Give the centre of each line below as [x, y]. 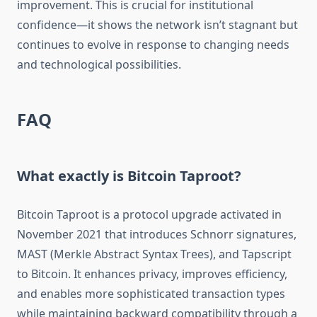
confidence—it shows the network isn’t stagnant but [157, 25]
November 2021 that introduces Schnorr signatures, [157, 235]
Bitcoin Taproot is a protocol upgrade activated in [149, 215]
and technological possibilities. [99, 65]
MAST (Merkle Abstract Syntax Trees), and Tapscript [154, 254]
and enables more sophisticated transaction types [151, 294]
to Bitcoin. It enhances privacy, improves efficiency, [152, 274]
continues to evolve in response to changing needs [153, 45]
